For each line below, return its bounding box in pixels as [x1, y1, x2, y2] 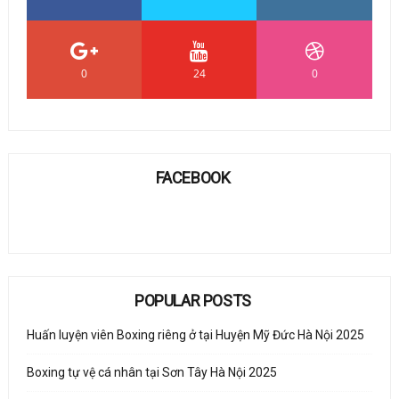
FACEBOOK [155, 167, 231, 187]
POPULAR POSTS [134, 290, 251, 310]
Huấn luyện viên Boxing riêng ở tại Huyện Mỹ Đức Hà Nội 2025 [26, 327, 364, 342]
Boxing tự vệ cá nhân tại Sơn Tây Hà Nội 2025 [26, 364, 277, 379]
